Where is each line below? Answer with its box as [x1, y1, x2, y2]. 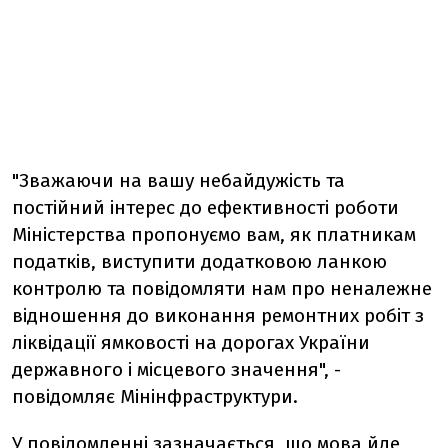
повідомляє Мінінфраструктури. [12, 385, 298, 408]
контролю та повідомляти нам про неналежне [12, 277, 432, 300]
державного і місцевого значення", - [12, 358, 341, 381]
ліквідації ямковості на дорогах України [12, 331, 370, 354]
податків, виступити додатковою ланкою [12, 250, 387, 273]
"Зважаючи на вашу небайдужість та [12, 169, 345, 192]
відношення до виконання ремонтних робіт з [12, 304, 424, 327]
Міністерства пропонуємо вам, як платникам [12, 223, 416, 246]
